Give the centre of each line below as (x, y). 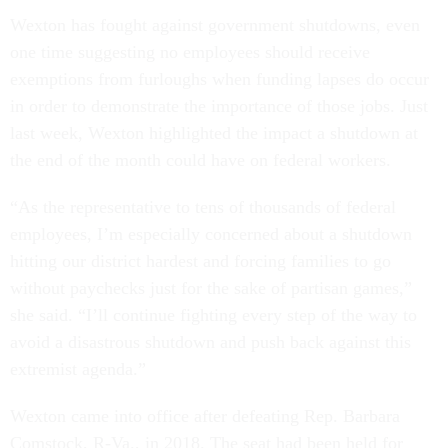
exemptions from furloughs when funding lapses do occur (219, 78)
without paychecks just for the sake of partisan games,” (211, 287)
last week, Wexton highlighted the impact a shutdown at (214, 132)
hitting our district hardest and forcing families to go (200, 260)
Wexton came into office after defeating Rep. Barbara (205, 415)
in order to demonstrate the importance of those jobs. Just (219, 105)
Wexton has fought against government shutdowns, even (215, 24)
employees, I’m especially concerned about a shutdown (211, 233)
